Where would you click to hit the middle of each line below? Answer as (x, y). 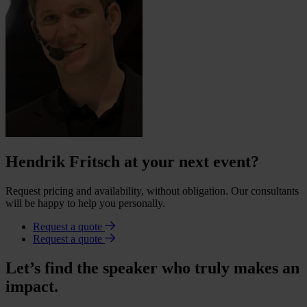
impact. (32, 287)
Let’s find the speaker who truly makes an (152, 268)
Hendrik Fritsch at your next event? (132, 162)
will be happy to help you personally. (85, 204)
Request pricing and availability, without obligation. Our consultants (152, 191)
